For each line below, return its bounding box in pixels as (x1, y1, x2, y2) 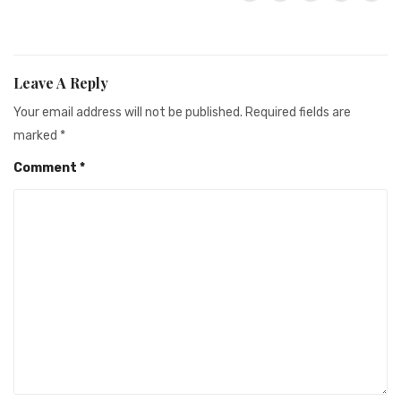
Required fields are (245, 104, 351, 120)
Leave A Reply (13, 73, 108, 92)
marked (13, 127, 60, 143)
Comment (13, 159, 80, 175)
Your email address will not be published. (13, 104, 243, 120)
